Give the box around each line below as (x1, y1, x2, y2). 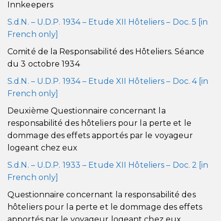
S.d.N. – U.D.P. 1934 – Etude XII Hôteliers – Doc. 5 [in (7, 17, 208, 27)
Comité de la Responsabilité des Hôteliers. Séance (7, 47, 204, 56)
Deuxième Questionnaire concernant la (7, 106, 166, 115)
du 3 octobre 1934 (7, 59, 80, 69)
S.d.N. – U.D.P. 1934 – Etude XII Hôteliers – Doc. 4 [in (7, 76, 209, 86)
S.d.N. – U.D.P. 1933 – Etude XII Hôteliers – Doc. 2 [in (7, 160, 209, 170)
